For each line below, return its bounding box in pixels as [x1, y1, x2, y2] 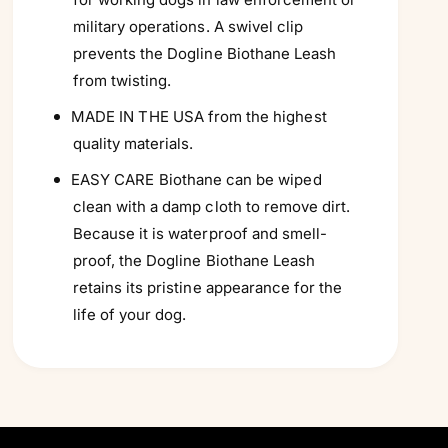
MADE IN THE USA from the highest [71, 106, 327, 126]
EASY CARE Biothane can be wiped [71, 169, 322, 189]
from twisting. [72, 70, 172, 90]
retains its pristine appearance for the [72, 277, 343, 297]
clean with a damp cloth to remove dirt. [72, 196, 351, 216]
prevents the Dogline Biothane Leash [72, 43, 337, 63]
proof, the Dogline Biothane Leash [72, 250, 316, 270]
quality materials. [72, 133, 194, 153]
